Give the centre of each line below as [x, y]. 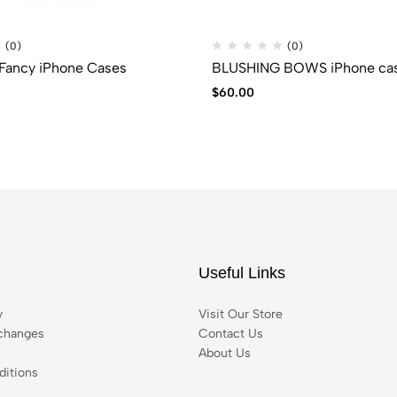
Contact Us [231, 334]
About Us [225, 353]
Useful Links [242, 273]
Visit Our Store [241, 314]
